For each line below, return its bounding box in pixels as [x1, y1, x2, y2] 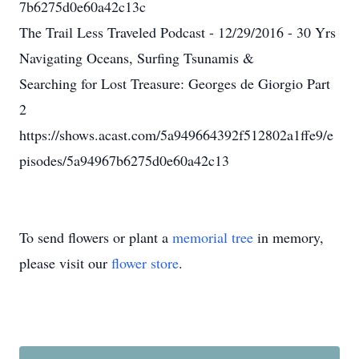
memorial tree [172, 228, 253, 247]
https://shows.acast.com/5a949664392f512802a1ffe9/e [19, 125, 333, 144]
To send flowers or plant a [19, 228, 172, 247]
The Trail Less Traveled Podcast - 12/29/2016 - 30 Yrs [19, 22, 336, 42]
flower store [111, 253, 179, 272]
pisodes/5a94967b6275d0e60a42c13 [19, 151, 229, 170]
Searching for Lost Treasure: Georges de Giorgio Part [19, 74, 330, 93]
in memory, [253, 228, 324, 247]
